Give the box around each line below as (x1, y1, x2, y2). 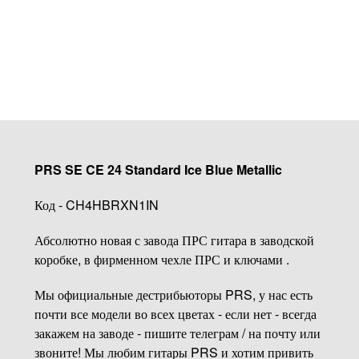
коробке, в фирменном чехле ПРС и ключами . (34, 249, 292, 268)
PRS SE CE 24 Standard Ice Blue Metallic (34, 159, 282, 179)
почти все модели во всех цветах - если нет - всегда (34, 304, 317, 323)
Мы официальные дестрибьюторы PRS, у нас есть (34, 284, 313, 304)
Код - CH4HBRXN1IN (34, 195, 159, 214)
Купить (84, 17, 143, 46)
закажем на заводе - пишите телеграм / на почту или (34, 323, 321, 342)
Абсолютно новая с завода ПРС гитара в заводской (34, 230, 314, 249)
